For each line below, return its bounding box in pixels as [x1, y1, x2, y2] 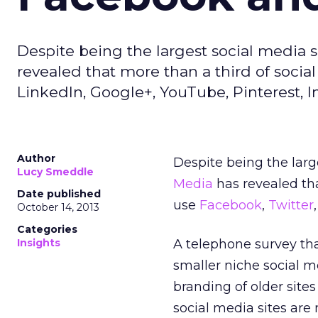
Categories [17, 223, 77, 236]
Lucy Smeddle [17, 165, 94, 178]
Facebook [199, 197, 262, 213]
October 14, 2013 [17, 201, 99, 214]
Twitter [268, 197, 314, 213]
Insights [17, 236, 60, 249]
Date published [17, 187, 101, 200]
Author [17, 152, 55, 165]
